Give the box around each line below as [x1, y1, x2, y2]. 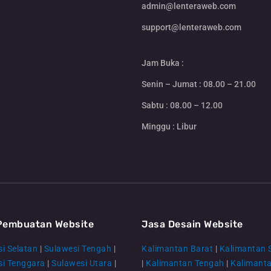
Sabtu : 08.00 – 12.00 [142, 100, 223, 111]
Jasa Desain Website [142, 218, 243, 230]
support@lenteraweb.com [142, 22, 241, 32]
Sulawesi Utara [51, 258, 112, 268]
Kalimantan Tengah [146, 258, 224, 268]
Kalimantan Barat [142, 243, 213, 253]
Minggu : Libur [142, 122, 197, 132]
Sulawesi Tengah [44, 243, 111, 253]
